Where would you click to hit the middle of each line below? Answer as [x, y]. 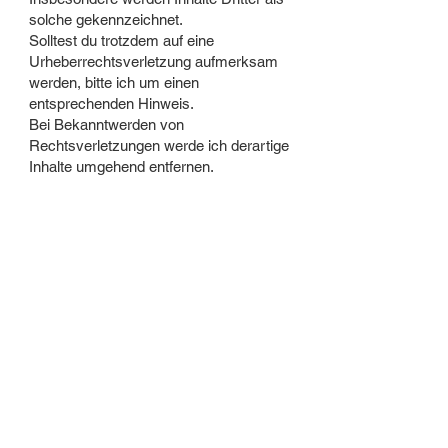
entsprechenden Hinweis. [111, 103]
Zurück [160, 218]
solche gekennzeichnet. [106, 19]
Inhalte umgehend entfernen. [121, 166]
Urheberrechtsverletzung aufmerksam [153, 61]
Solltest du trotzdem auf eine [121, 40]
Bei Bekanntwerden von [106, 124]
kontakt [111, 325]
